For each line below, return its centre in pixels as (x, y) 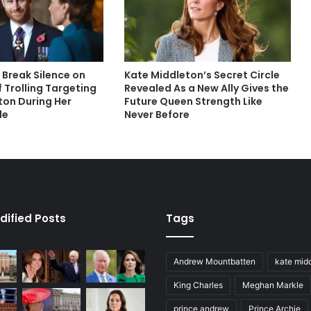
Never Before (157, 114)
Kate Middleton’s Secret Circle (202, 75)
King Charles (198, 285)
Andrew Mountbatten (215, 261)
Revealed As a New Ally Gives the (206, 88)
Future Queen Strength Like (193, 101)
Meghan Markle (273, 285)
